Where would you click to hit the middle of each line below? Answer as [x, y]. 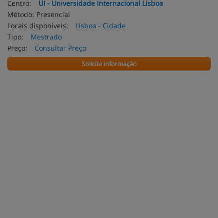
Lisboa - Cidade [100, 26]
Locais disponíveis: [38, 26]
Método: [21, 14]
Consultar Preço [60, 48]
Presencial [53, 14]
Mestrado [46, 37]
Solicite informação [109, 64]
